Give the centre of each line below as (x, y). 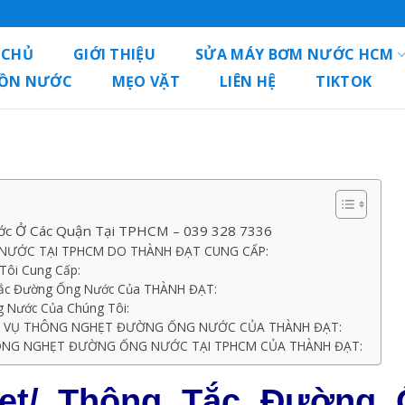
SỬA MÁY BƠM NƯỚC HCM (295, 54)
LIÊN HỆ (248, 81)
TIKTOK (344, 81)
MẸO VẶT (146, 81)
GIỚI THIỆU (114, 54)
